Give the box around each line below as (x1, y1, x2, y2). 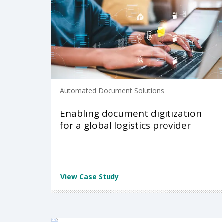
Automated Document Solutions (60, 86, 164, 96)
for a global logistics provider (60, 119, 191, 132)
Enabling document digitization (60, 107, 202, 120)
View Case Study (60, 172, 119, 181)
